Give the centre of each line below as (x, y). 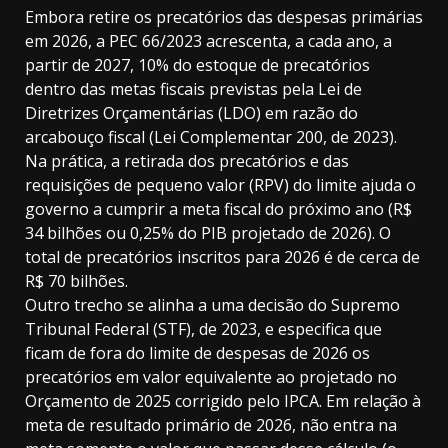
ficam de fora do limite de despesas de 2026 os (197, 353)
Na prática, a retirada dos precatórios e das (187, 161)
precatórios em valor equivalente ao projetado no (211, 377)
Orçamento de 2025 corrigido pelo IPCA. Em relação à (223, 401)
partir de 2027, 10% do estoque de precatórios (197, 65)
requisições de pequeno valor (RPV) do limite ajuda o (220, 185)
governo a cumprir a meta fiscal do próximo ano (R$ (218, 209)
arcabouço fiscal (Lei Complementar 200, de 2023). (211, 137)
